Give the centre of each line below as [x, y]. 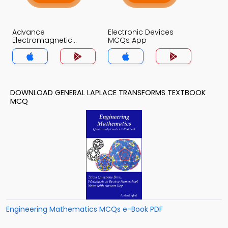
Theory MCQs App [45, 49]
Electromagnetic [42, 40]
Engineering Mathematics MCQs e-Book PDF [84, 209]
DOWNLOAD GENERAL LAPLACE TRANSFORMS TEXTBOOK [108, 93]
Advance [28, 32]
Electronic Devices [141, 32]
